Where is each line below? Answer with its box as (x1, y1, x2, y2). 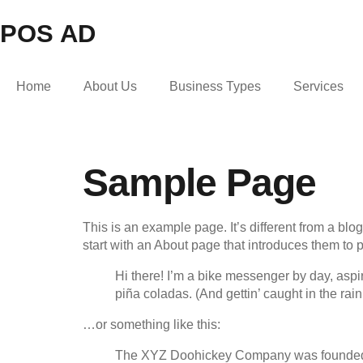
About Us (83, 79, 137, 93)
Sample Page (83, 161, 316, 204)
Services (293, 79, 344, 93)
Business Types (169, 79, 261, 93)
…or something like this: (83, 318, 220, 331)
